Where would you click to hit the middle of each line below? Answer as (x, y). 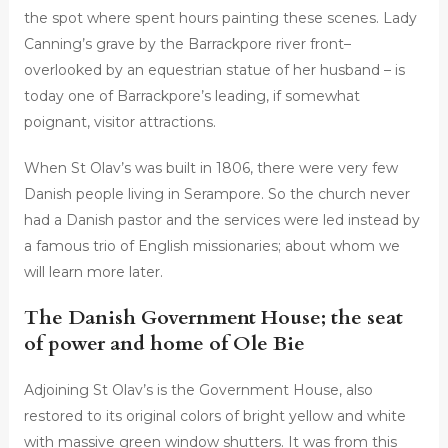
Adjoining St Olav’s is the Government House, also (198, 390)
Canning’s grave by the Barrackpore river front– (187, 44)
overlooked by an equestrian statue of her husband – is (214, 70)
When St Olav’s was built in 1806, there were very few (210, 168)
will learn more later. (93, 272)
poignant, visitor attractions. (119, 122)
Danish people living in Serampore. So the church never (216, 194)
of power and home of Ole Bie (164, 344)
